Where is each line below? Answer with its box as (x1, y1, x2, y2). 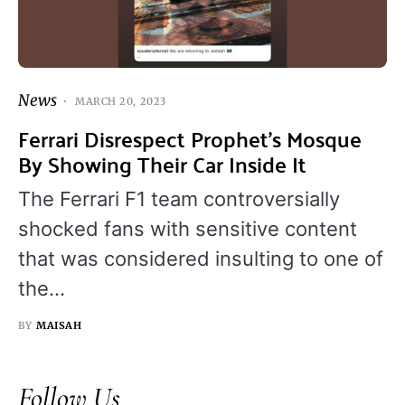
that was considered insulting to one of (18, 247, 383, 271)
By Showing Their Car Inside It (18, 145, 306, 184)
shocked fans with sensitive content (18, 217, 357, 241)
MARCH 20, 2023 (75, 94, 166, 108)
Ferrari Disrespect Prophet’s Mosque (18, 119, 362, 159)
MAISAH (36, 319, 82, 333)
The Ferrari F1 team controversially (18, 187, 340, 212)
